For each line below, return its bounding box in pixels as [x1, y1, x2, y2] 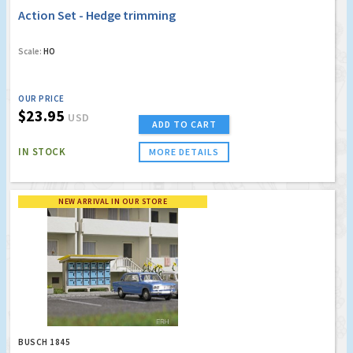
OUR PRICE [18, 92, 65, 104]
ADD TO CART [151, 117, 217, 130]
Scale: [18, 45, 42, 57]
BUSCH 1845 [18, 336, 70, 347]
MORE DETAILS [149, 145, 219, 158]
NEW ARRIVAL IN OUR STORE [58, 195, 167, 206]
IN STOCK [18, 144, 65, 158]
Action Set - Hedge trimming [18, 6, 176, 23]
